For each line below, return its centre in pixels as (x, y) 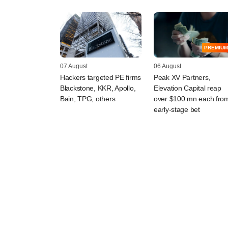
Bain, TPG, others (88, 99)
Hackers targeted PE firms (101, 78)
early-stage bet (177, 110)
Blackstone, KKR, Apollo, (98, 88)
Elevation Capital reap (188, 88)
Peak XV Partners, (182, 78)
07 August (74, 66)
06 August (167, 66)
